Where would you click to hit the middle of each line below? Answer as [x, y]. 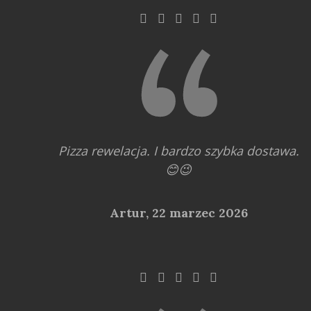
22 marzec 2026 [200, 212]
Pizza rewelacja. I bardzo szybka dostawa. [178, 150]
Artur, [131, 212]
